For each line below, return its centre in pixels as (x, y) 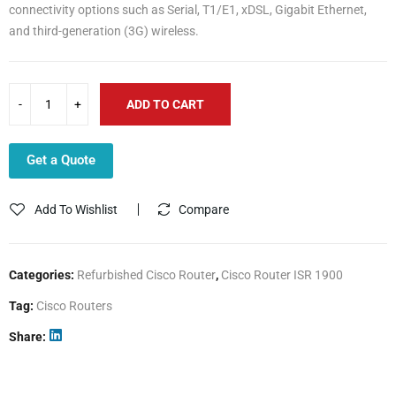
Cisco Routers (74, 305)
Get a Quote (61, 160)
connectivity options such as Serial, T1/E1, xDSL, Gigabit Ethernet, (188, 9)
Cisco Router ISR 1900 (282, 274)
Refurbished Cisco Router (146, 274)
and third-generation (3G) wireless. (104, 30)
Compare (204, 209)
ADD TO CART (165, 104)
